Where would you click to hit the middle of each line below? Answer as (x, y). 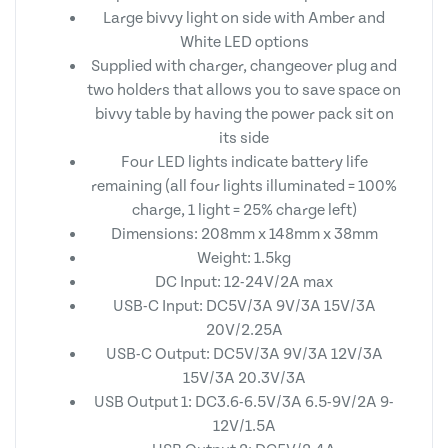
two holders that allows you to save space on (244, 89)
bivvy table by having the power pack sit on (244, 113)
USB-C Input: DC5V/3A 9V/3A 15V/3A (244, 305)
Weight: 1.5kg (244, 257)
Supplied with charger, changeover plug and (244, 65)
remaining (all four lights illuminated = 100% (244, 185)
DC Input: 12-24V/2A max (244, 281)
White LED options (244, 41)
